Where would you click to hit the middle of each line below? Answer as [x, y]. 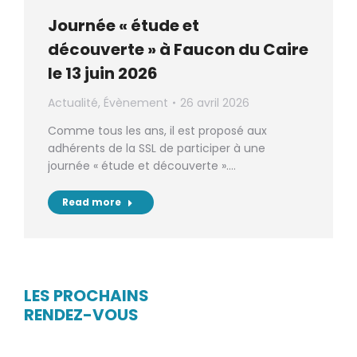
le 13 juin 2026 [103, 74]
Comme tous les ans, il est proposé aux [157, 131]
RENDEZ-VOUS [81, 315]
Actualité [73, 103]
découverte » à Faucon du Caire [178, 50]
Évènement [136, 103]
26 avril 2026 [215, 103]
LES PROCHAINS [86, 296]
